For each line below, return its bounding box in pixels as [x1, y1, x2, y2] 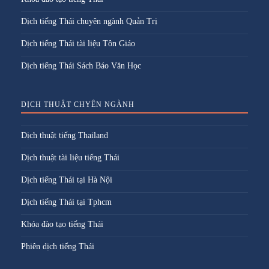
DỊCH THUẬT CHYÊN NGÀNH [21, 100, 134, 109]
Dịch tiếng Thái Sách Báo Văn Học [21, 61, 141, 70]
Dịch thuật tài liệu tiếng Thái [21, 153, 119, 162]
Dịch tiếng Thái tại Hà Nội [21, 175, 112, 184]
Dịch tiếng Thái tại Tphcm [21, 198, 112, 207]
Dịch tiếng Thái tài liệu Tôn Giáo [21, 39, 135, 48]
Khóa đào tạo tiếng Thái [21, 220, 103, 229]
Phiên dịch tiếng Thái [21, 242, 94, 251]
